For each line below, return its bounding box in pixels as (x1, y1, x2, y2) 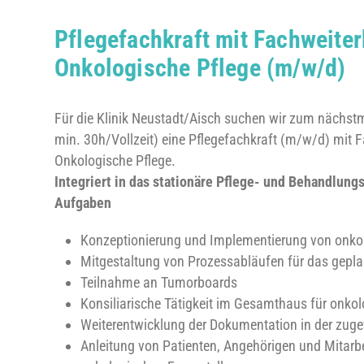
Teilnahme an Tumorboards (80, 274, 237, 291)
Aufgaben (54, 194, 111, 211)
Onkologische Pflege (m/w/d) (54, 54, 346, 82)
